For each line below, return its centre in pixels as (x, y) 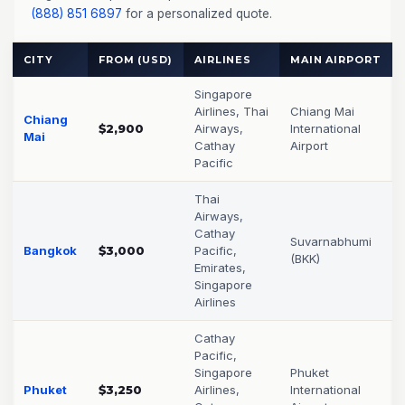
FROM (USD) (136, 60)
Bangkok (50, 250)
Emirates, (220, 268)
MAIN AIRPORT (336, 60)
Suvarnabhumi (331, 241)
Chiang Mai (322, 111)
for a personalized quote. (197, 14)
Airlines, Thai (231, 111)
